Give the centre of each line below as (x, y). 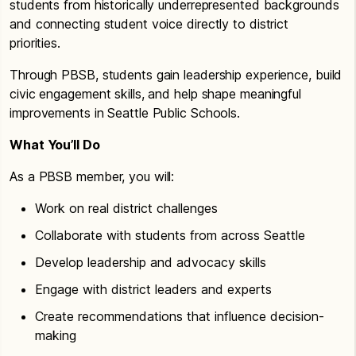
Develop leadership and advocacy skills (151, 262)
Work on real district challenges (126, 208)
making (56, 335)
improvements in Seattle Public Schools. (125, 112)
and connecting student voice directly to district (149, 23)
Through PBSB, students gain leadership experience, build (176, 74)
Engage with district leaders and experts (153, 289)
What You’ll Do (55, 144)
